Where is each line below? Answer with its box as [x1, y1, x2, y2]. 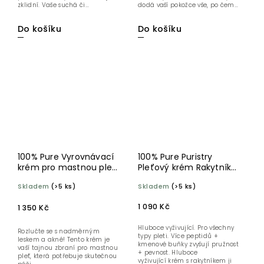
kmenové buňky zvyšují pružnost [138, 240, 239, 249]
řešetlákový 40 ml [138, 172, 214, 184]
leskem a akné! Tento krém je [18, 235, 110, 245]
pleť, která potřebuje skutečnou [18, 252, 117, 261]
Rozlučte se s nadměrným [18, 227, 100, 236]
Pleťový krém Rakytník [138, 161, 232, 174]
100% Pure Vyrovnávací [18, 151, 114, 163]
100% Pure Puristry [138, 151, 213, 163]
